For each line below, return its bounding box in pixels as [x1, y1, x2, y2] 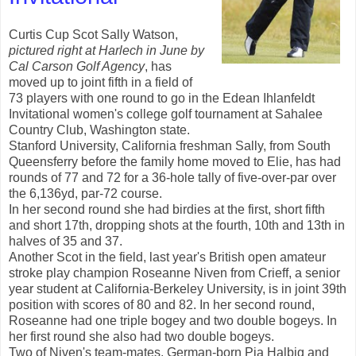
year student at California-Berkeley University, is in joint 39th [9, 281, 346, 296]
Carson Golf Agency [32, 59, 145, 73]
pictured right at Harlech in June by [9, 43, 204, 57]
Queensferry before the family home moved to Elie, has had [9, 154, 341, 168]
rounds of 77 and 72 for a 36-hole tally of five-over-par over [9, 170, 336, 184]
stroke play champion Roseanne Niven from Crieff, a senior [9, 265, 340, 280]
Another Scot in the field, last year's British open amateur [9, 250, 326, 264]
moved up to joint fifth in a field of [9, 75, 192, 89]
